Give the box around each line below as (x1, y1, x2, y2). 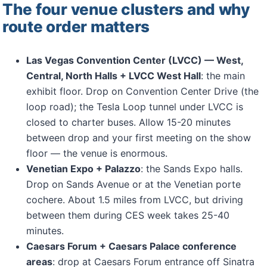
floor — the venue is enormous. (26, 147, 167, 159)
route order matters (2, 17, 150, 36)
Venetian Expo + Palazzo (26, 163, 141, 175)
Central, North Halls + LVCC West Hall (26, 70, 201, 82)
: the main (201, 70, 245, 82)
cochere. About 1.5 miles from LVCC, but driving (26, 194, 243, 206)
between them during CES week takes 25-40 (26, 209, 229, 221)
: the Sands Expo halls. (141, 163, 243, 175)
